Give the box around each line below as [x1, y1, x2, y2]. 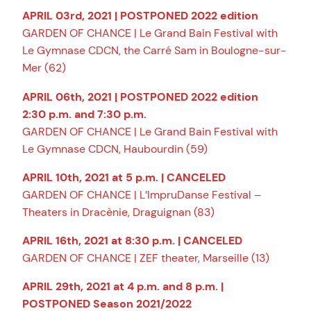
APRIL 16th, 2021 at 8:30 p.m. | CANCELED [22, 233, 242, 248]
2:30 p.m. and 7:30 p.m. [22, 106, 146, 121]
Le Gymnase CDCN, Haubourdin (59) [22, 141, 208, 156]
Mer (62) [22, 60, 66, 76]
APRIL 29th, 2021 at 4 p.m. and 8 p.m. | [22, 279, 224, 294]
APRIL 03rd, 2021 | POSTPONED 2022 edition [22, 8, 258, 24]
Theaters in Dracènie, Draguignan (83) [22, 204, 215, 219]
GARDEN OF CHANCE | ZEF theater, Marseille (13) [22, 250, 269, 265]
